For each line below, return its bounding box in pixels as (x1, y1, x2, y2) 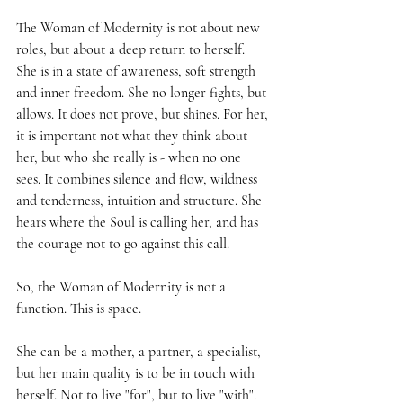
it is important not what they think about (16, 126, 251, 145)
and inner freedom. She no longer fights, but (16, 83, 270, 102)
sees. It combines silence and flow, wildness (16, 169, 261, 188)
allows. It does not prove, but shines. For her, (16, 104, 272, 123)
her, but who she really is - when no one (16, 148, 245, 166)
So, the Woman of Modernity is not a (16, 277, 229, 296)
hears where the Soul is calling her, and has (16, 212, 262, 231)
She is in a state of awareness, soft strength (16, 61, 259, 80)
